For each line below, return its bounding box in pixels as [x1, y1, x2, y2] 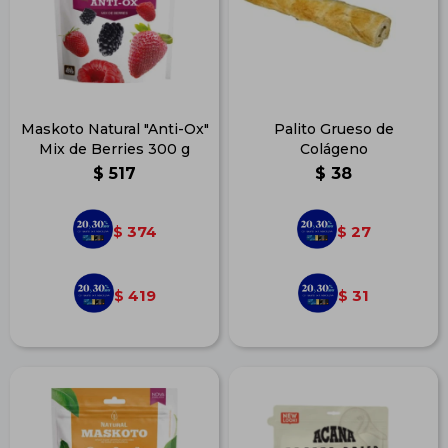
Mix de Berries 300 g [39, 140, 190, 158]
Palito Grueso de [273, 120, 394, 138]
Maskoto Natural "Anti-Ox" [20, 120, 209, 138]
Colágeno [299, 140, 368, 158]
